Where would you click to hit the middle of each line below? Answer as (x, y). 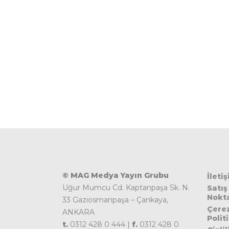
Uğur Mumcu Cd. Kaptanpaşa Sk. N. (126, 188)
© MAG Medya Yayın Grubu (116, 175)
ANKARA (78, 212)
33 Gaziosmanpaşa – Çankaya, (115, 200)
